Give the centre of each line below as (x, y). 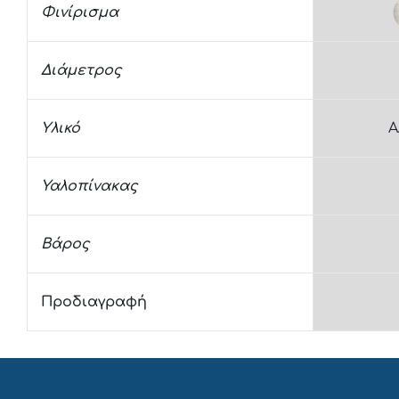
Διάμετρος (81, 70)
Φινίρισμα (80, 12)
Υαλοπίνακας (90, 186)
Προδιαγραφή (94, 302)
